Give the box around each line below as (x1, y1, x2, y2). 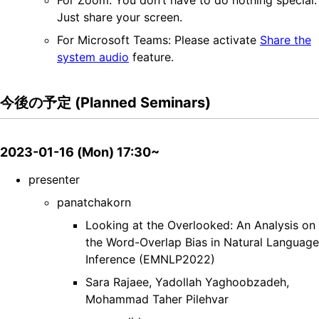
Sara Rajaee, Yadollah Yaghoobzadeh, (85, 275, 289, 290)
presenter (28, 172, 80, 187)
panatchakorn (57, 195, 131, 210)
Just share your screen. (57, 10, 182, 25)
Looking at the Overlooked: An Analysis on (85, 218, 315, 233)
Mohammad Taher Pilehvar (85, 292, 229, 307)
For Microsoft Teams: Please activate (57, 33, 260, 48)
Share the (260, 33, 311, 48)
